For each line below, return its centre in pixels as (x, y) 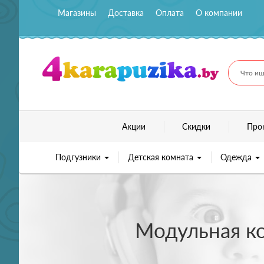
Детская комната (161, 157)
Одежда (237, 157)
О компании (219, 13)
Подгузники (79, 157)
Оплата (170, 13)
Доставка (126, 13)
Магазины (77, 13)
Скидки (196, 126)
